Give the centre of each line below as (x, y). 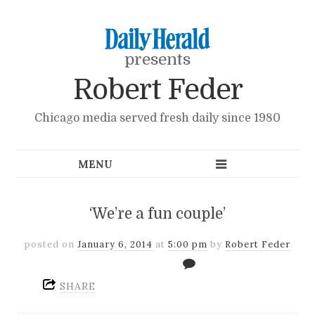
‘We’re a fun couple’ (157, 213)
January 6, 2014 (115, 244)
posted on (51, 244)
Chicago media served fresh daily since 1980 (157, 118)
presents (157, 59)
